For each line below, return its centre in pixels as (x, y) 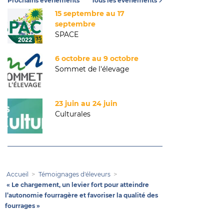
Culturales (73, 114)
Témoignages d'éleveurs (74, 174)
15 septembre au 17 (90, 13)
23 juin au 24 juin (86, 103)
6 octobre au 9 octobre (97, 58)
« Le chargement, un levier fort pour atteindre (78, 185)
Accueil (17, 174)
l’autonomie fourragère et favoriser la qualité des (81, 195)
